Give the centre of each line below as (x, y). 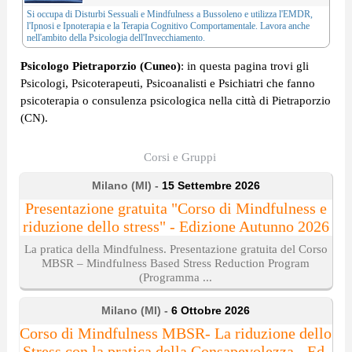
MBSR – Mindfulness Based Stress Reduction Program (176, 263)
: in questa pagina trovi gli (244, 66)
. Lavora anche (282, 26)
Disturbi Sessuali (106, 15)
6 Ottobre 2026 (211, 311)
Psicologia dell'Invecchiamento (145, 38)
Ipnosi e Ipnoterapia (67, 26)
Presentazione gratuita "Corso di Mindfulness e (176, 209)
